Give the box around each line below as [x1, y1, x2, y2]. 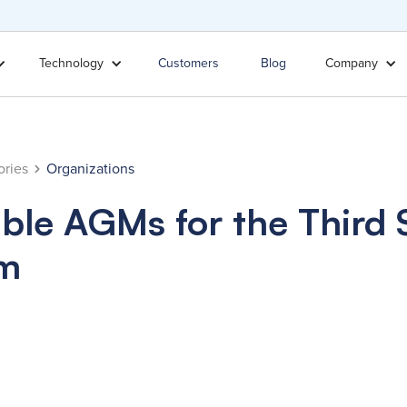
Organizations [45, 158, 134, 179]
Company [324, 54, 378, 74]
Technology [39, 54, 104, 74]
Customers [157, 54, 219, 74]
